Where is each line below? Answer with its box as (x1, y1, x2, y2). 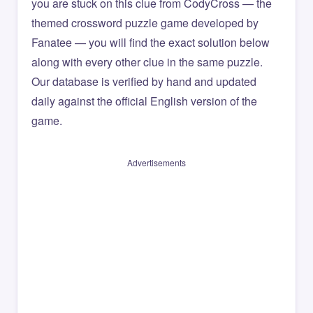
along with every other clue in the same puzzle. (31, 54, 263, 70)
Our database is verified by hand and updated (31, 73, 256, 89)
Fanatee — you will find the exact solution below (31, 34, 270, 50)
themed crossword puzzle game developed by (31, 15, 259, 31)
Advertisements (127, 156, 186, 168)
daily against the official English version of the (31, 93, 257, 109)
